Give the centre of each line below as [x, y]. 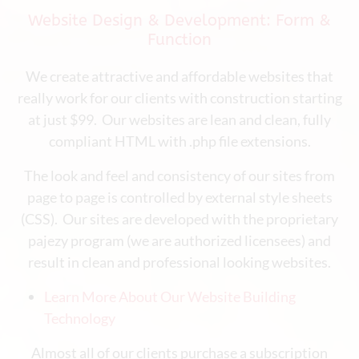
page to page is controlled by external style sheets [179, 197]
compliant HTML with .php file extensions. [179, 141]
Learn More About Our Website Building [170, 296]
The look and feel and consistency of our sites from [179, 175]
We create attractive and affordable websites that [179, 76]
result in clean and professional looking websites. [179, 262]
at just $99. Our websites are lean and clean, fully [179, 119]
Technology [80, 318]
